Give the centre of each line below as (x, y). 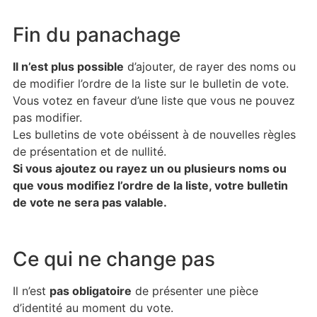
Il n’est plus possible (68, 67)
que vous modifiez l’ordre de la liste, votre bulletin (150, 185)
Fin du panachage (96, 35)
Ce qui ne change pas (114, 259)
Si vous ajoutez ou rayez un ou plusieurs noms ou (149, 168)
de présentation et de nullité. (89, 151)
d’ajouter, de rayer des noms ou (209, 67)
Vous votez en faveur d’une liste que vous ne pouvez (154, 100)
